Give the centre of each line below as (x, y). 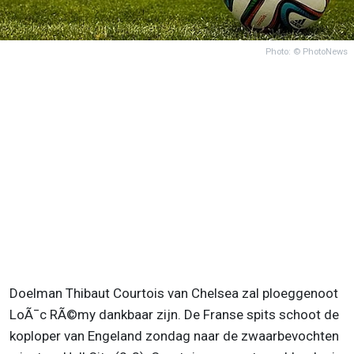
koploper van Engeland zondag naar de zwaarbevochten (174, 335)
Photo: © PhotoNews (307, 51)
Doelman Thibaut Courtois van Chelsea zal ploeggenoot (174, 293)
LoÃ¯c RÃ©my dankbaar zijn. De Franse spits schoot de (174, 314)
